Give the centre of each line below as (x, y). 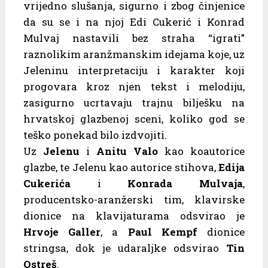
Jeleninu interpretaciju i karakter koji (134, 70)
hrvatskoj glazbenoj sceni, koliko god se (134, 118)
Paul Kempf (162, 232)
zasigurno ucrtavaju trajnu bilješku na (134, 102)
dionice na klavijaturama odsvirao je (134, 215)
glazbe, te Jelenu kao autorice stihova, (121, 167)
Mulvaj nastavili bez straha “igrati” (134, 38)
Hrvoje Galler (62, 232)
